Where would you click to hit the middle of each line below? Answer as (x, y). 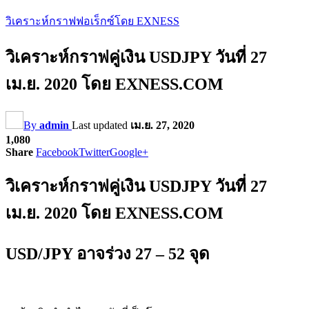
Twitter (94, 152)
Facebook (57, 152)
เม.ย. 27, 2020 (162, 125)
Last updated (101, 125)
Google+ (129, 152)
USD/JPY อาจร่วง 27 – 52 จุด (108, 253)
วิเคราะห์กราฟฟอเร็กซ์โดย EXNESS (92, 21)
